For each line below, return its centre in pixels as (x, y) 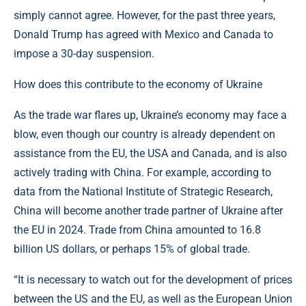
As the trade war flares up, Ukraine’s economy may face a (150, 115)
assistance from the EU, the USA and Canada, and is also (150, 153)
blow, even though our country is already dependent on (144, 134)
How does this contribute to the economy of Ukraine (138, 84)
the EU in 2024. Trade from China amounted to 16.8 (137, 229)
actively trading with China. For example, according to (142, 172)
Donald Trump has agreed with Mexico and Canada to (143, 34)
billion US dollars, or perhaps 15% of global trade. (132, 249)
